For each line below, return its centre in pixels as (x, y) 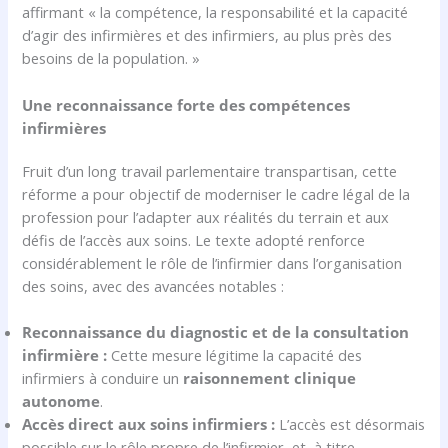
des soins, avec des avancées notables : (153, 285)
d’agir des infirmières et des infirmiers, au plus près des (207, 35)
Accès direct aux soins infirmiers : (149, 423)
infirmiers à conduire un (103, 377)
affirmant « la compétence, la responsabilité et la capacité (215, 12)
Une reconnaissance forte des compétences (186, 104)
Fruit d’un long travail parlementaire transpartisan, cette (210, 170)
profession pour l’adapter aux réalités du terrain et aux (206, 216)
